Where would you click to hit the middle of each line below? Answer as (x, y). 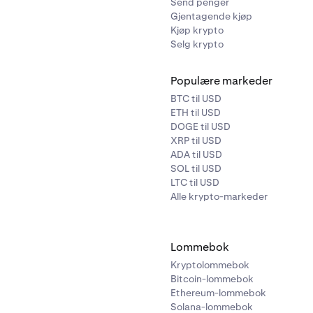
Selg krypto (197, 44)
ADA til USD (196, 155)
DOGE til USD (201, 127)
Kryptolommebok (210, 265)
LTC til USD (195, 183)
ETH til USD (196, 113)
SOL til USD (196, 169)
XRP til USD (196, 141)
